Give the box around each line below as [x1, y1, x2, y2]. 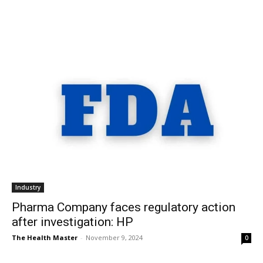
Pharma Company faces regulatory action [12, 200, 235, 214]
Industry [15, 183, 41, 191]
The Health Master [12, 232, 77, 242]
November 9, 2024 [86, 232, 143, 242]
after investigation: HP [12, 214, 133, 229]
